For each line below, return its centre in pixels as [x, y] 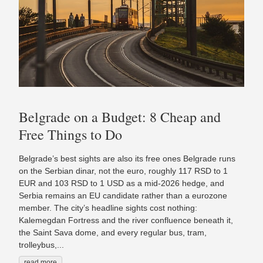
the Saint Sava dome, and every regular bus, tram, [113, 233]
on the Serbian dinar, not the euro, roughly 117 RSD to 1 [123, 171]
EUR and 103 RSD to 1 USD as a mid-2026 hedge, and [122, 183]
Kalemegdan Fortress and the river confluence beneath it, [126, 220]
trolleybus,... [41, 245]
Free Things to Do [70, 135]
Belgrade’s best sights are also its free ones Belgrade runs [127, 159]
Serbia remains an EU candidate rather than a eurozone [123, 196]
